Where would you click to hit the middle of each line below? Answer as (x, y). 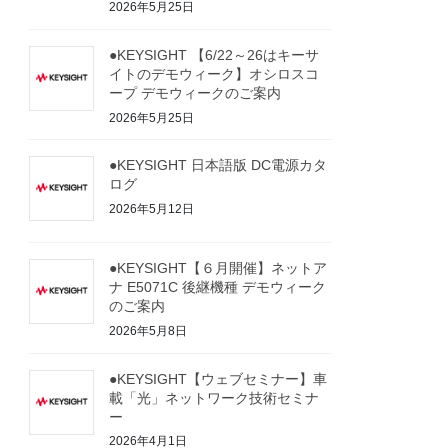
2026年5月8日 (148, 330)
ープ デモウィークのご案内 (195, 92)
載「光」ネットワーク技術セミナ (214, 397)
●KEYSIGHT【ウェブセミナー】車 (218, 378)
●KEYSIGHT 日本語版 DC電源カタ (218, 165)
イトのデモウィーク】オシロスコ (214, 73)
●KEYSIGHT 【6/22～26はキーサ (214, 54)
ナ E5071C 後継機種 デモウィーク (218, 287)
